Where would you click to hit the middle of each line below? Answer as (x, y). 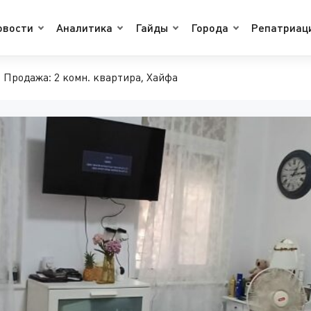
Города (210, 28)
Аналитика (85, 28)
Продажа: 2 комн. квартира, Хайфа (91, 77)
